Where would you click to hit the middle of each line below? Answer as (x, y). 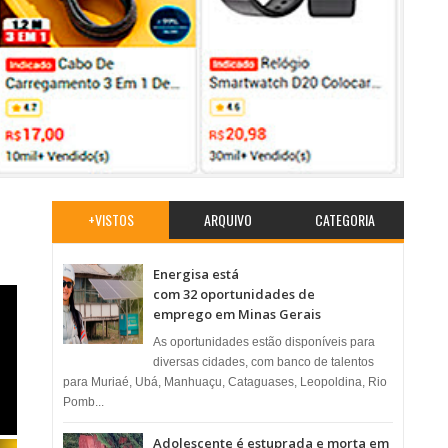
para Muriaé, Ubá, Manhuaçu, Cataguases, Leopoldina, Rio (225, 381)
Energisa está (196, 274)
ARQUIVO (227, 219)
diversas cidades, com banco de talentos (264, 361)
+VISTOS (110, 219)
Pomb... (84, 401)
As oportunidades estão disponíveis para (264, 341)
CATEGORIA (345, 219)
